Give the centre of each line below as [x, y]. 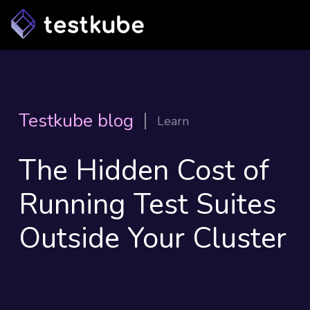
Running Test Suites [147, 204]
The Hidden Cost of [144, 171]
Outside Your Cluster [152, 238]
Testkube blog [76, 121]
